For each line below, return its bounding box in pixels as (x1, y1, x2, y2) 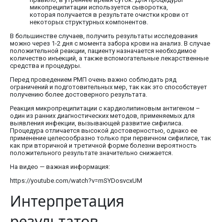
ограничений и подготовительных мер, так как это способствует (10, 83, 207, 91)
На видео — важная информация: (10, 163, 110, 171)
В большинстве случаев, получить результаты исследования (10, 32, 198, 40)
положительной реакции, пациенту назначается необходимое (10, 47, 196, 55)
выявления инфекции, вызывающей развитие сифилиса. (10, 119, 183, 127)
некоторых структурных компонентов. (30, 18, 148, 26)
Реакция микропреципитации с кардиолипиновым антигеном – (10, 105, 200, 112)
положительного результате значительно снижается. (10, 149, 173, 157)
